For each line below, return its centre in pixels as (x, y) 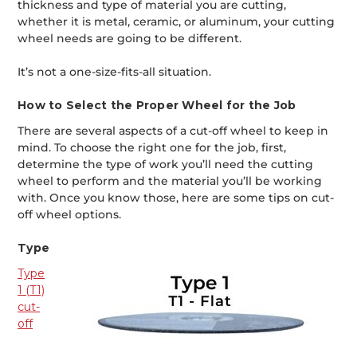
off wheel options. (70, 215)
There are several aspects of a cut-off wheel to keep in (173, 131)
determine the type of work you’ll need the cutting (166, 165)
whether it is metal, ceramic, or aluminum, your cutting (177, 22)
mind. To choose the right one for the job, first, (152, 148)
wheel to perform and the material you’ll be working (170, 181)
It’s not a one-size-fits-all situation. (115, 72)
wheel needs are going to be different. (130, 39)
